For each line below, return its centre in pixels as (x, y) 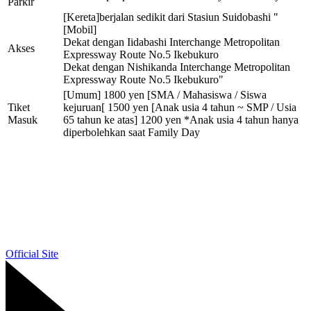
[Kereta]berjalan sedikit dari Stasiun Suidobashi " (171, 17)
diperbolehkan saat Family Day (132, 133)
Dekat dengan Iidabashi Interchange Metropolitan (171, 42)
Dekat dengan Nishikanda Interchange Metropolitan (177, 67)
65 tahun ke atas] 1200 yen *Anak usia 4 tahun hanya (181, 120)
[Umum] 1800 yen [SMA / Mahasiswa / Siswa (165, 95)
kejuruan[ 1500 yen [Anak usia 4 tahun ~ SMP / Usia (180, 108)
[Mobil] (80, 30)
